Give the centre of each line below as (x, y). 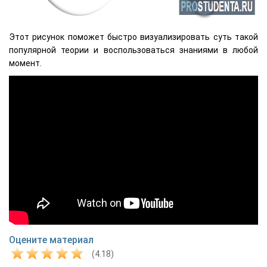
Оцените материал (51, 240)
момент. (25, 63)
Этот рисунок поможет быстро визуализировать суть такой (133, 37)
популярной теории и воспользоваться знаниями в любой (133, 50)
